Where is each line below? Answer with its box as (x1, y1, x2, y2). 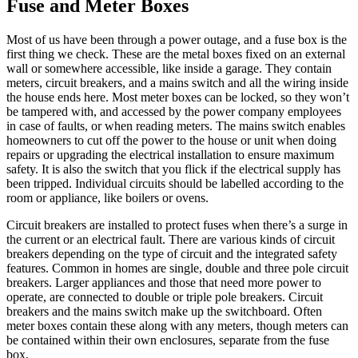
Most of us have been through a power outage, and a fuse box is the (6, 32, 347, 46)
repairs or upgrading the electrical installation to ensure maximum (6, 147, 334, 161)
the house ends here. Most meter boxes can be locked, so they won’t (6, 89, 349, 104)
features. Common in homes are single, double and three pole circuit (6, 261, 348, 275)
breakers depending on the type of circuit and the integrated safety (6, 246, 337, 261)
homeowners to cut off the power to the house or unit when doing (6, 133, 336, 147)
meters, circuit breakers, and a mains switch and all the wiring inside (6, 75, 348, 89)
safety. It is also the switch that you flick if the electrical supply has (6, 161, 340, 176)
